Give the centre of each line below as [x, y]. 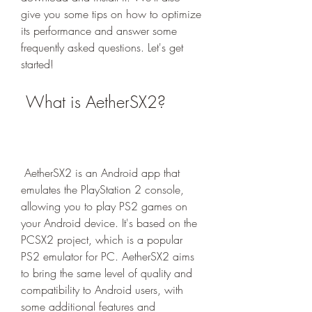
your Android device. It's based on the [109, 223]
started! [37, 64]
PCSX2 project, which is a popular [102, 240]
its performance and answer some [99, 31]
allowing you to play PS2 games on [104, 206]
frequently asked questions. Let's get [102, 47]
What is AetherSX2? [96, 102]
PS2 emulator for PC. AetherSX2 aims [108, 256]
